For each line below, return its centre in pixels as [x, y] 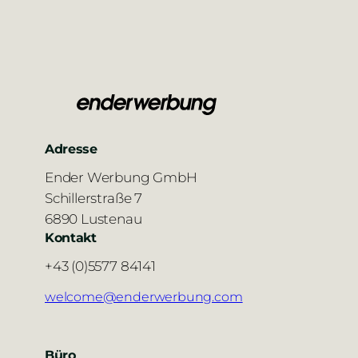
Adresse [71, 149]
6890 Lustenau [93, 219]
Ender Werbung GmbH [121, 177]
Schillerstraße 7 [93, 198]
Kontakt [71, 238]
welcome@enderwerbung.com [144, 297]
